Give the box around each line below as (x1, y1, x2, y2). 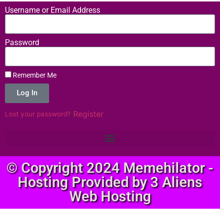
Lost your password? (5, 110, 71, 118)
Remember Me (11, 71, 56, 79)
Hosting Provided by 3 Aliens (18, 173, 202, 191)
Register (73, 109, 104, 119)
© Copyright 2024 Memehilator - (6, 159, 214, 176)
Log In (17, 88, 37, 98)
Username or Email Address (5, 5, 100, 15)
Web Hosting (69, 188, 151, 205)
